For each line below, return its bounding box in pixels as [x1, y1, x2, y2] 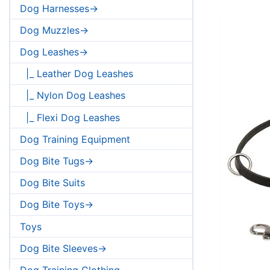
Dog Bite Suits [20, 177, 85, 189]
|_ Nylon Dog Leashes [20, 89, 125, 102]
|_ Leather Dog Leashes [20, 67, 133, 80]
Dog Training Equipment [20, 133, 130, 145]
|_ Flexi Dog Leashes [20, 111, 120, 124]
